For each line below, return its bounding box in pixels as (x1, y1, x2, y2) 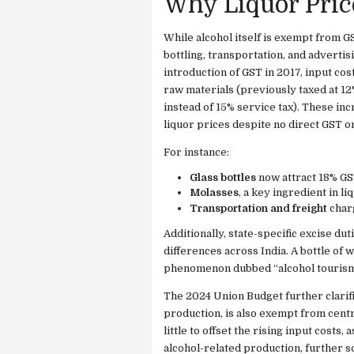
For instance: (164, 146, 229, 158)
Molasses (189, 186, 239, 199)
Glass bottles (189, 171, 256, 183)
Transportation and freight (189, 201, 327, 214)
